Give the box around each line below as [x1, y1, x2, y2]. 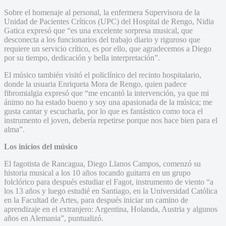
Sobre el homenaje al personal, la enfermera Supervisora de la [4, 8, 200, 17]
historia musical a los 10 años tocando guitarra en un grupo [4, 168, 191, 177]
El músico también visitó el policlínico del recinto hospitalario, [4, 70, 201, 79]
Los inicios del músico [4, 142, 78, 151]
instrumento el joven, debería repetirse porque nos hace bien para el [4, 116, 217, 125]
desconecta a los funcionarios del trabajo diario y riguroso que [4, 35, 200, 44]
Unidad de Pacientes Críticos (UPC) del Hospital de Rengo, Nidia [4, 17, 214, 26]
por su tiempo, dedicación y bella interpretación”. [4, 53, 160, 62]
